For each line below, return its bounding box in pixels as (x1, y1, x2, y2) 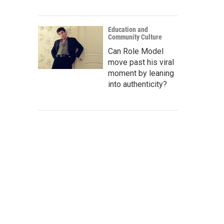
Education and (108, 25, 148, 33)
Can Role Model (108, 46, 163, 56)
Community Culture (108, 33, 162, 41)
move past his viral (108, 57, 174, 67)
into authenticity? (108, 79, 167, 89)
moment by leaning (108, 68, 174, 78)
